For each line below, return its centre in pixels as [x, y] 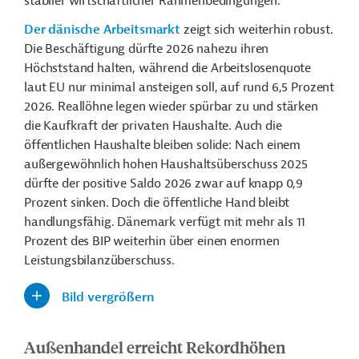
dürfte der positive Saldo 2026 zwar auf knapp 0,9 [164, 184]
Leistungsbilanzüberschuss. [99, 261]
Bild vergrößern [108, 298]
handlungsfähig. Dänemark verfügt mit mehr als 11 [165, 222]
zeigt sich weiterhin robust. [257, 30]
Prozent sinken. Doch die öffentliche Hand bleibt [157, 203]
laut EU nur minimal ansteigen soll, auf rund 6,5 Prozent [179, 88]
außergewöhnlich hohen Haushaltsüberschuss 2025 [166, 165]
